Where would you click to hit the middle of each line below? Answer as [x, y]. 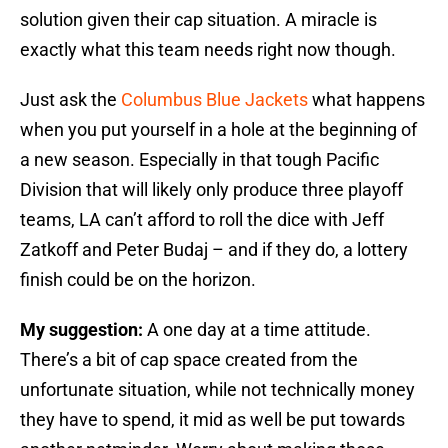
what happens [366, 100]
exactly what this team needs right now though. [208, 50]
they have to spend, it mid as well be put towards [212, 420]
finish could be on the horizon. [138, 280]
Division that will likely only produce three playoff [211, 190]
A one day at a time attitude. [257, 330]
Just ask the [70, 100]
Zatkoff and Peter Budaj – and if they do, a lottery [214, 250]
